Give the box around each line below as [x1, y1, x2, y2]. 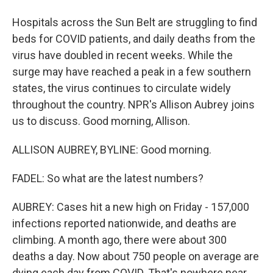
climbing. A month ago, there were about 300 [12, 233, 227, 246]
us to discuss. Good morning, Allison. [12, 115, 190, 127]
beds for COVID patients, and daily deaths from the [12, 32, 255, 45]
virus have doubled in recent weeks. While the [12, 49, 233, 62]
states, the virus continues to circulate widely [12, 82, 231, 94]
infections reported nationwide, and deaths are [12, 217, 236, 230]
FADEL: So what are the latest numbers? [12, 172, 204, 185]
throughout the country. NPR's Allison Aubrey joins [12, 98, 255, 111]
